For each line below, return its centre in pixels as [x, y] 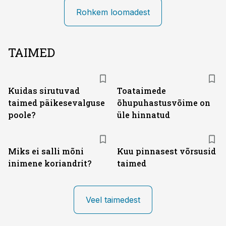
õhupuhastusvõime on [164, 103]
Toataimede [142, 91]
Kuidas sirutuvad [44, 91]
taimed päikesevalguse [56, 103]
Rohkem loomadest [113, 12]
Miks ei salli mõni [46, 151]
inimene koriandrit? [50, 163]
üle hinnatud [144, 115]
